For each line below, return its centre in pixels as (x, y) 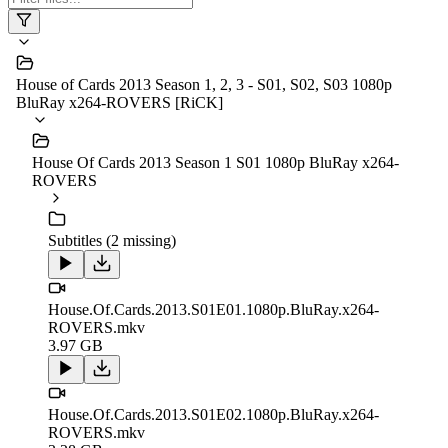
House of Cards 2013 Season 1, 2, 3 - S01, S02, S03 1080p (204, 85)
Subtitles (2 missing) (112, 241)
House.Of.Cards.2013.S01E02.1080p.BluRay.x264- (213, 415)
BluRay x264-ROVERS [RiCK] (119, 103)
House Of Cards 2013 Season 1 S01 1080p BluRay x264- (215, 163)
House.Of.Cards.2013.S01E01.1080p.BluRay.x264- (213, 310)
